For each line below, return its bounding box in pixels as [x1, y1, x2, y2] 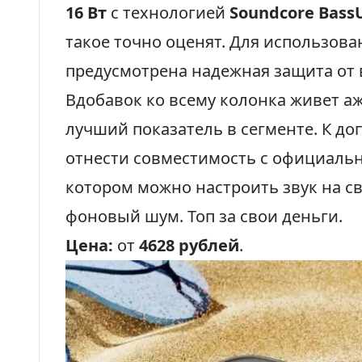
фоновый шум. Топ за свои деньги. [65, 205, 343, 227]
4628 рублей [139, 234, 239, 256]
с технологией [107, 2, 229, 23]
